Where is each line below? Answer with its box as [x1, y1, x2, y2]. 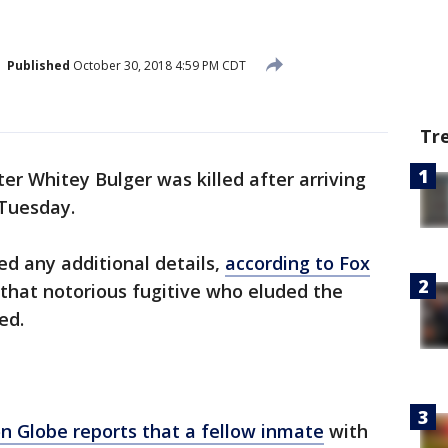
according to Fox [225, 251, 370, 275]
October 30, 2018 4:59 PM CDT [70, 56, 246, 74]
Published [7, 56, 70, 74]
